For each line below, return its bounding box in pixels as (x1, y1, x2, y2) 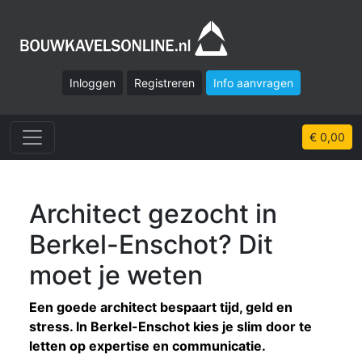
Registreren (133, 75, 195, 90)
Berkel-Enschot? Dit (29, 228, 273, 260)
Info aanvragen (213, 75, 293, 90)
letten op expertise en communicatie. (29, 337, 266, 354)
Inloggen (69, 75, 116, 90)
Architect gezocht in (29, 197, 277, 229)
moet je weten (29, 259, 203, 291)
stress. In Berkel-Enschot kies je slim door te (29, 318, 312, 335)
